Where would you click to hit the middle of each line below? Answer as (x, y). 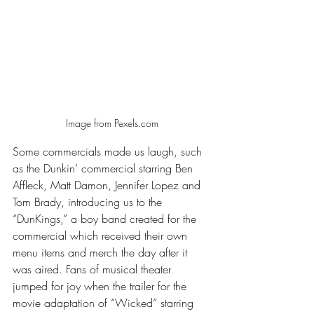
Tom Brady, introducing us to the (89, 202)
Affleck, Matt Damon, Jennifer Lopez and (108, 185)
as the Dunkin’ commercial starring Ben (104, 169)
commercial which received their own (102, 236)
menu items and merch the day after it (102, 253)
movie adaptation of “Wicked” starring (105, 303)
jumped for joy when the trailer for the (101, 286)
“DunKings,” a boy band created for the (106, 219)
